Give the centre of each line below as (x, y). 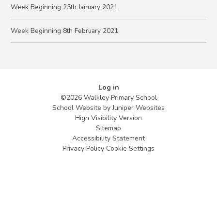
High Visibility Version (108, 118)
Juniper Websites (139, 108)
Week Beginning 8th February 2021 (65, 31)
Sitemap (108, 128)
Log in (108, 88)
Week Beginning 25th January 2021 (64, 7)
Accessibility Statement (108, 139)
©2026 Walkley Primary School (108, 98)
